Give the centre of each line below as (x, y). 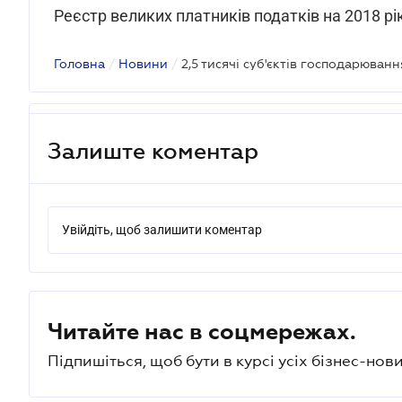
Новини (143, 64)
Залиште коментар (153, 150)
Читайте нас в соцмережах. (202, 331)
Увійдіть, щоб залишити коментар (162, 230)
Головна (79, 64)
